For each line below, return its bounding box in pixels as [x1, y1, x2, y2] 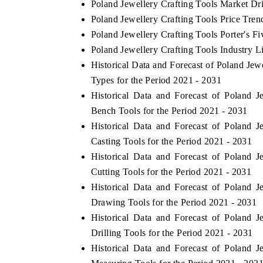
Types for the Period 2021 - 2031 [90, 75, 221, 85]
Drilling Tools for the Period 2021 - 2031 [90, 227, 253, 238]
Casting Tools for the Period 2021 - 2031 [90, 136, 252, 146]
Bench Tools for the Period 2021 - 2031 [90, 105, 248, 116]
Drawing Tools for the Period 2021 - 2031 [90, 197, 257, 207]
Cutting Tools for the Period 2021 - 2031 [90, 166, 252, 177]
